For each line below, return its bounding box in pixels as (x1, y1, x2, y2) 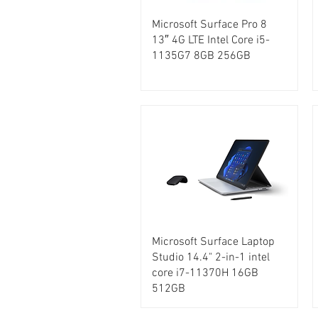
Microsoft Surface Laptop (152, 235, 275, 250)
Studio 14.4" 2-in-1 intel (152, 251, 270, 265)
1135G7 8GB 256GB (152, 49, 251, 64)
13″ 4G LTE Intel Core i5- (152, 33, 270, 48)
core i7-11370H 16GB (152, 266, 258, 281)
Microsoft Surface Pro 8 (152, 18, 267, 33)
